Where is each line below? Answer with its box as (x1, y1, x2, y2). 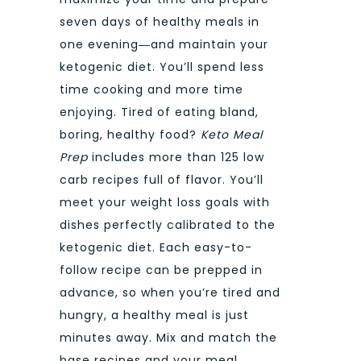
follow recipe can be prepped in (60, 261, 263, 278)
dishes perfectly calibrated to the (60, 216, 276, 233)
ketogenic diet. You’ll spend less (60, 58, 264, 75)
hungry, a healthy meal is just (60, 306, 249, 323)
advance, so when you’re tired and (60, 284, 280, 301)
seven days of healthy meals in (60, 13, 259, 30)
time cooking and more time (60, 81, 243, 98)
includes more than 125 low (88, 148, 264, 165)
